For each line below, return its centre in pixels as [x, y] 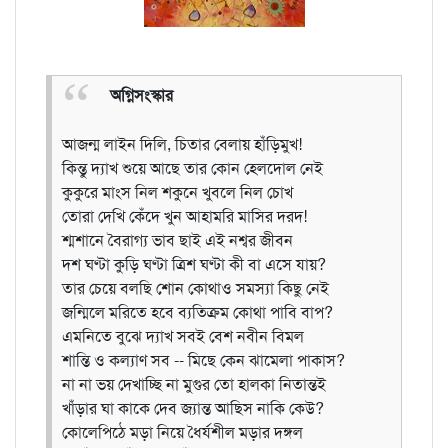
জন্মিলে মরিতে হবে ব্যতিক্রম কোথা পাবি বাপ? [197, 312]
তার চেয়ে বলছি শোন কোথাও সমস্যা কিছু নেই [195, 288]
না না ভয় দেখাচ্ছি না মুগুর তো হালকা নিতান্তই [194, 384]
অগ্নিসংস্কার [141, 95]
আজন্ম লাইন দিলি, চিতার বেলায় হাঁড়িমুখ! [182, 144]
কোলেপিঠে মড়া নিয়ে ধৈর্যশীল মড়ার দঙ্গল [182, 432]
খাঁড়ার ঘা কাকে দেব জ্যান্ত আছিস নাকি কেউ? [193, 408]
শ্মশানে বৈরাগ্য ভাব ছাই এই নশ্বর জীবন [177, 240]
